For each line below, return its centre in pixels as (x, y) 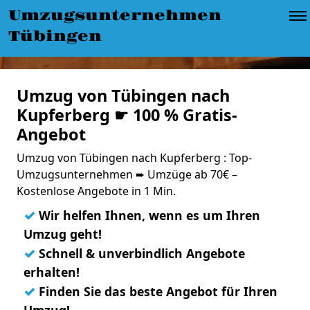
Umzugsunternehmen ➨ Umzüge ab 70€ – (127, 174)
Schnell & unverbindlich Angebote (140, 253)
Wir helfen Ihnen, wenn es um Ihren (148, 215)
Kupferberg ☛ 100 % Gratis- (127, 115)
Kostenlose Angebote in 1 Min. (96, 191)
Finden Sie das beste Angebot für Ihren (156, 291)
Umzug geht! (63, 234)
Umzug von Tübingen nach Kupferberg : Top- (134, 158)
